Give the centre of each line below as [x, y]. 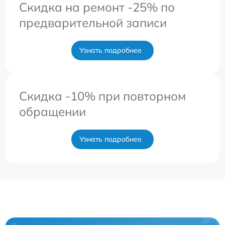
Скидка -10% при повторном [102, 96]
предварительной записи [93, 23]
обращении [52, 112]
